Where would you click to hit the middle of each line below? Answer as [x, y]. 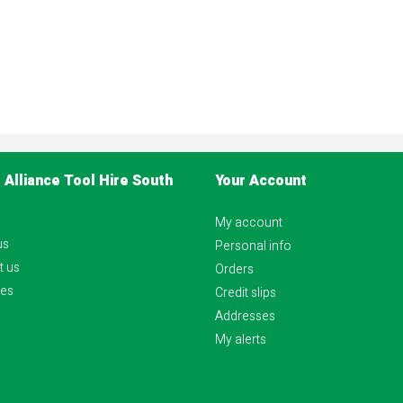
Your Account [261, 180]
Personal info [253, 246]
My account [249, 222]
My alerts [241, 339]
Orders [234, 269]
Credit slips [246, 292]
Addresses [245, 316]
